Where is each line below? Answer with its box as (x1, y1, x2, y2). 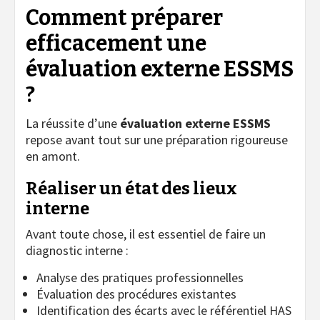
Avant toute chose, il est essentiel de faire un (26, 225, 266, 242)
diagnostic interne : (26, 241, 129, 259)
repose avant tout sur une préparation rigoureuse (26, 131, 288, 148)
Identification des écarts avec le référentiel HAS (36, 301, 291, 319)
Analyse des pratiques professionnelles (36, 269, 244, 286)
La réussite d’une (26, 114, 120, 131)
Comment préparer (26, 4, 223, 31)
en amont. (26, 147, 80, 164)
